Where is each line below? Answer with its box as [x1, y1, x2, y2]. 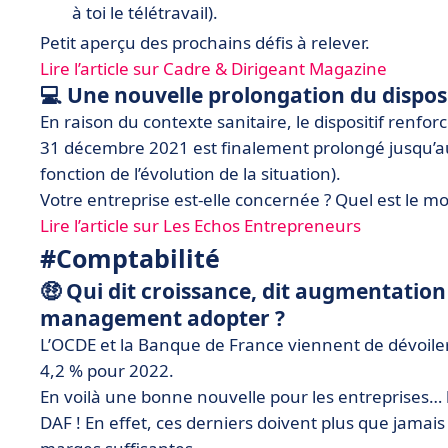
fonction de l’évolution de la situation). [40, 162, 341, 185]
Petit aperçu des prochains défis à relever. [40, 31, 370, 54]
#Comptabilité [40, 241, 220, 275]
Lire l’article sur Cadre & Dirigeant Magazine [40, 57, 387, 80]
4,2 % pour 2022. [40, 359, 174, 382]
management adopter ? [40, 304, 285, 332]
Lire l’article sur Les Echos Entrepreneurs [40, 214, 361, 237]
